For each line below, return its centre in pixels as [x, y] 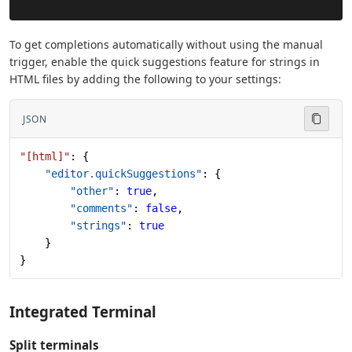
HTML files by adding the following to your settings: [145, 79]
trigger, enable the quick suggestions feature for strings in [165, 62]
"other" [67, 191]
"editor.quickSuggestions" [111, 174]
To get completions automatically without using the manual [166, 45]
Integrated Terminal [83, 312]
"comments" [76, 209]
